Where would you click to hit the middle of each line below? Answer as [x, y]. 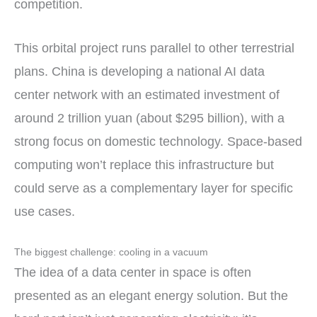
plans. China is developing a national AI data [139, 71]
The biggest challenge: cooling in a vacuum [111, 253]
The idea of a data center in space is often [133, 273]
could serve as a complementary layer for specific [154, 188]
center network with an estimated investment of [147, 94]
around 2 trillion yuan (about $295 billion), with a [149, 118]
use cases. [45, 211]
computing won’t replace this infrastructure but [144, 165]
